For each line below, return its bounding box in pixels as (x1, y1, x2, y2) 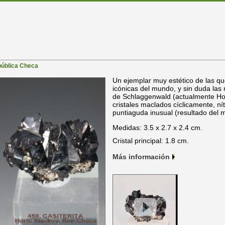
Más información (113, 153, 170, 161)
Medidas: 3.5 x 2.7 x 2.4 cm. (113, 124, 202, 132)
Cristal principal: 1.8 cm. (113, 137, 189, 145)
